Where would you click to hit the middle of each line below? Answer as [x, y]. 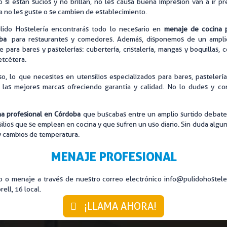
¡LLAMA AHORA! [120, 206]
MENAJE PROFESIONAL [113, 157]
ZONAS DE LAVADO [64, 51]
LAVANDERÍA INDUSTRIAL [74, 14]
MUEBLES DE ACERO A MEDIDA [84, 32]
